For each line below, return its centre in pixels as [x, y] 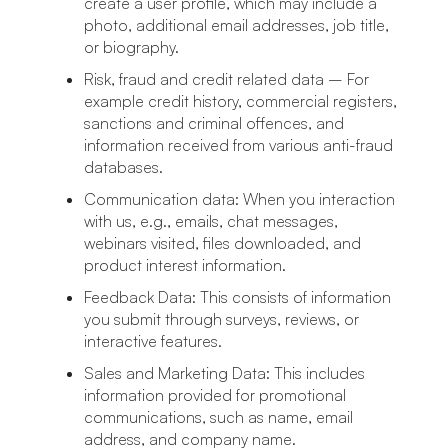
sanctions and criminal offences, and [214, 123]
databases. [124, 167]
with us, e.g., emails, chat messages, [211, 221]
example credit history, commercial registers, [240, 101]
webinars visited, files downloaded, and [222, 243]
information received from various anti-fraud [238, 145]
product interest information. [189, 265]
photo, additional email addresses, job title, [236, 25]
